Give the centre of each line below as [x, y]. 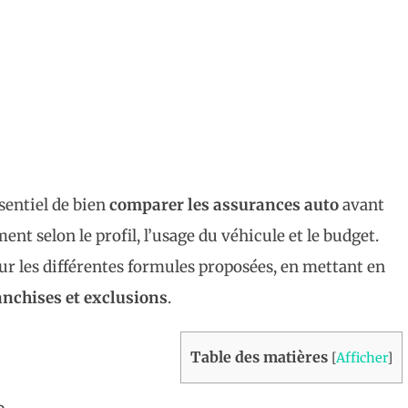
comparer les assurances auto [224, 204]
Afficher [362, 357]
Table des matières [259, 357]
